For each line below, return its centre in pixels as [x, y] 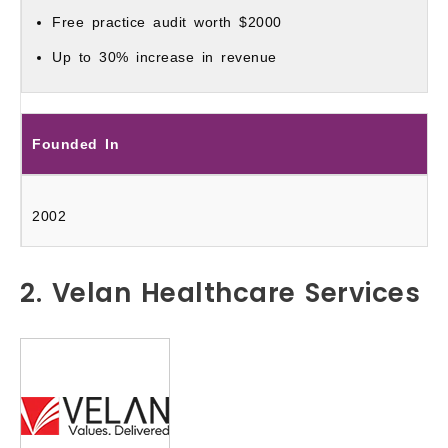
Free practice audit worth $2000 [167, 22]
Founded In [75, 144]
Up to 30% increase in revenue [164, 57]
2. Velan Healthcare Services [220, 292]
